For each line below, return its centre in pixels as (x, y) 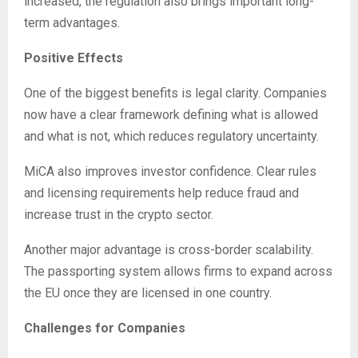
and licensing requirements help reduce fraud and (161, 193)
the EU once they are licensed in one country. (148, 293)
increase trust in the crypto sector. (119, 215)
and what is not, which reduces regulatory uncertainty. (171, 136)
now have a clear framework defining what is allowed (171, 115)
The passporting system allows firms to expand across (178, 271)
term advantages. (72, 23)
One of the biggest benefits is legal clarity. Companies (175, 93)
